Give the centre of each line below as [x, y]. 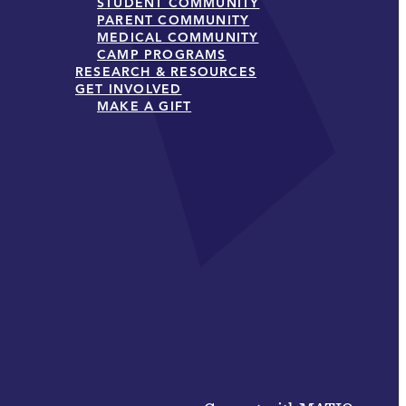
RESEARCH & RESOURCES [166, 72]
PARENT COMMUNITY [174, 20]
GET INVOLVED [129, 89]
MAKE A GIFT [145, 106]
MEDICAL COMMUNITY [178, 37]
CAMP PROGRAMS [162, 54]
